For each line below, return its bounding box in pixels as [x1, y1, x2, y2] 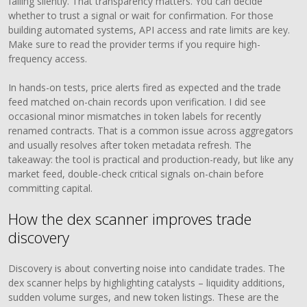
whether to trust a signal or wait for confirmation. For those [8, 9, 274, 22]
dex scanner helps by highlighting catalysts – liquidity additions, [8, 276, 286, 289]
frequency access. [8, 52, 88, 65]
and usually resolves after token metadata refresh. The [8, 138, 252, 151]
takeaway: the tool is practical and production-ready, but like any [8, 153, 294, 166]
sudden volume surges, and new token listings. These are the [8, 291, 280, 304]
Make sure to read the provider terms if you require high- [8, 38, 261, 51]
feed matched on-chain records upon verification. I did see [8, 95, 267, 108]
